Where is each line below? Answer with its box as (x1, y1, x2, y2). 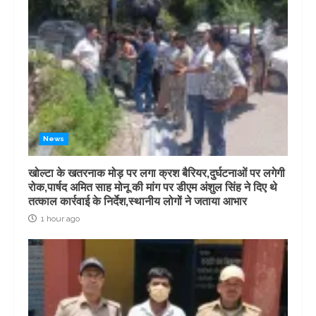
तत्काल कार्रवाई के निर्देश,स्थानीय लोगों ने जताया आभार (28, 195, 247, 208)
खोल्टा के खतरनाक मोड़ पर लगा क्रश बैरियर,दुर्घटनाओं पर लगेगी (28, 166, 285, 180)
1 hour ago (39, 214, 80, 224)
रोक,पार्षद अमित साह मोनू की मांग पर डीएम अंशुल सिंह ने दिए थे (28, 181, 277, 194)
